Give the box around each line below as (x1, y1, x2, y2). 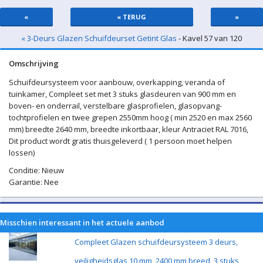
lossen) (9, 147, 35, 159)
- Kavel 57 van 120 (177, 33, 242, 44)
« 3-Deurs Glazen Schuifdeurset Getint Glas (21, 33, 177, 44)
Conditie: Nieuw (9, 165, 64, 176)
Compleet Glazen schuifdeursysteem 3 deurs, (75, 237, 238, 248)
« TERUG (117, 12, 146, 22)
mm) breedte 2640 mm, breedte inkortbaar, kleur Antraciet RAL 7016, (9, 124, 248, 135)
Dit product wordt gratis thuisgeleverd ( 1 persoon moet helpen (9, 136, 232, 147)
